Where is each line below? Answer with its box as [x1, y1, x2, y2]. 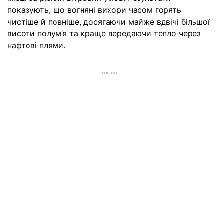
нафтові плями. [7, 40, 65, 51]
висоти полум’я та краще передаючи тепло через [7, 28, 201, 39]
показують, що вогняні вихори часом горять [7, 5, 181, 15]
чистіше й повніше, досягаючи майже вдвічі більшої [7, 17, 210, 27]
